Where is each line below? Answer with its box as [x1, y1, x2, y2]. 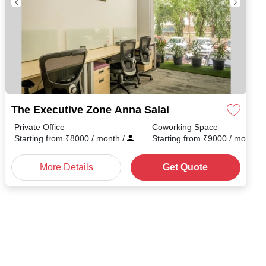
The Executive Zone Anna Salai [11, 103, 169, 116]
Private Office [14, 122, 65, 132]
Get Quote [163, 161, 208, 173]
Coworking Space [152, 122, 218, 132]
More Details [39, 161, 93, 173]
